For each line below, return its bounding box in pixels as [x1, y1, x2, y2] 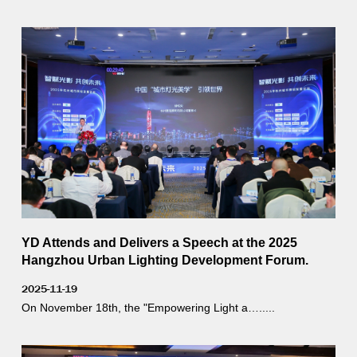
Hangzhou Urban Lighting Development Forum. [21, 253, 308, 267]
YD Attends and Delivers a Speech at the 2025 [21, 235, 297, 249]
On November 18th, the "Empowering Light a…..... [21, 301, 275, 314]
